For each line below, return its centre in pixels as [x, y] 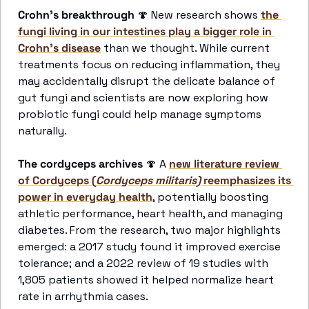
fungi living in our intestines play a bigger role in [145, 32]
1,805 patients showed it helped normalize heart [146, 280]
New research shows [205, 15]
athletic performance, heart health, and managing [150, 214]
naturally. [42, 131]
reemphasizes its [246, 181]
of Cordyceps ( [57, 181]
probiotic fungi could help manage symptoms [140, 114]
